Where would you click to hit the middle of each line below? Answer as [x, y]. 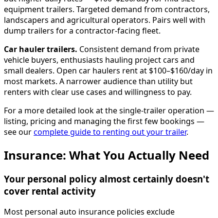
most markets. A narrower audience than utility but [98, 82]
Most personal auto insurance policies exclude [89, 211]
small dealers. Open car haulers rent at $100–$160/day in [108, 71]
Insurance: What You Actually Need [107, 155]
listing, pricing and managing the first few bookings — [104, 121]
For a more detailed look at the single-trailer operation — [109, 111]
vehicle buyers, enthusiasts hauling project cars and [99, 60]
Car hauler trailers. [41, 49]
